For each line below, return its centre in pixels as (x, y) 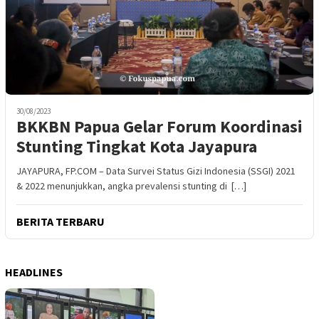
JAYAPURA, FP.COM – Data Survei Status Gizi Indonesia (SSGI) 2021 (156, 171)
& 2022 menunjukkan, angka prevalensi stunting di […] (131, 185)
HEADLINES (34, 272)
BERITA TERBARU (61, 221)
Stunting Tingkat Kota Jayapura (137, 146)
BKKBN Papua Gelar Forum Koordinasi (159, 126)
